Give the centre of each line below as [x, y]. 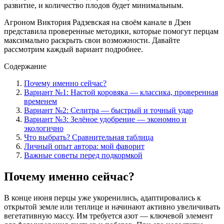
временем [40, 101]
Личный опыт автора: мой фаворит [84, 146]
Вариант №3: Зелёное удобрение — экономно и [105, 119]
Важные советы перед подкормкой [83, 155]
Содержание [25, 66]
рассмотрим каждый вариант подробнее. [73, 49]
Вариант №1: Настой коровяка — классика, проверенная [121, 92]
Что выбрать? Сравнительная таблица [89, 137]
